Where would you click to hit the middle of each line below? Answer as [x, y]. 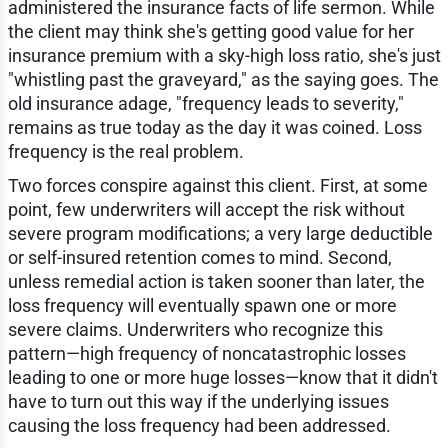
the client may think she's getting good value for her [210, 32]
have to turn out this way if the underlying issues [198, 402]
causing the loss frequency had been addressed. [199, 426]
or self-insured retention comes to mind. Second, [199, 258]
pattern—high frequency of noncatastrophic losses [206, 354]
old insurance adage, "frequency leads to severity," [205, 104]
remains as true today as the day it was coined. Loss [214, 128]
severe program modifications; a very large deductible [220, 234]
